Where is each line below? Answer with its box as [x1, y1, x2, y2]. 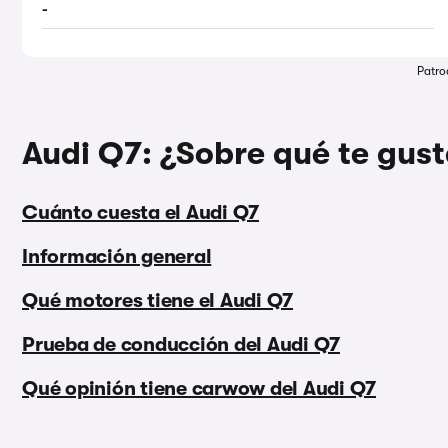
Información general [22, 245, 212, 269]
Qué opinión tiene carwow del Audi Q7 [22, 377, 376, 401]
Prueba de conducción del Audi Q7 [22, 333, 340, 357]
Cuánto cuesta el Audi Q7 [22, 201, 259, 225]
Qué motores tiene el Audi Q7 [22, 289, 293, 313]
